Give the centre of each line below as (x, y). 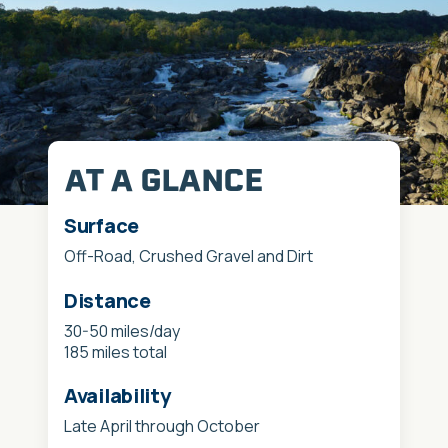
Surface (101, 226)
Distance (107, 300)
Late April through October (162, 425)
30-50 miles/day (122, 330)
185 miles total (115, 351)
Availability (117, 395)
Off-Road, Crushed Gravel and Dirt (188, 256)
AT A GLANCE (163, 180)
